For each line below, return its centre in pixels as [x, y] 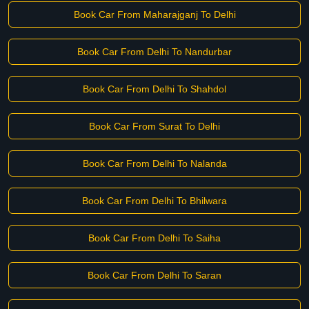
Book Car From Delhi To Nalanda [154, 163]
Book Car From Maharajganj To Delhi [154, 14]
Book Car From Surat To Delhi [154, 126]
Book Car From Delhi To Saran [154, 275]
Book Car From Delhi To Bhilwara [154, 201]
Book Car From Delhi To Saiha [154, 238]
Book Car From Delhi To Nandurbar [154, 52]
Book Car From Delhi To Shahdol [154, 89]
